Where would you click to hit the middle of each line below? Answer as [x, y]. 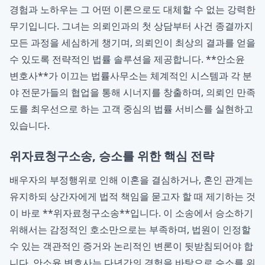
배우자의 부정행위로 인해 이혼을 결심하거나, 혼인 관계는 [131, 180]
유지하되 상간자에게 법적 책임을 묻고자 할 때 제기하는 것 [132, 196]
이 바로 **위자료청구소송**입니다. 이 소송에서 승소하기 [131, 213]
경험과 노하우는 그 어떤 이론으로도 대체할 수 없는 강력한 [132, 9]
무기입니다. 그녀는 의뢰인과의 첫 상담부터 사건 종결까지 [131, 26]
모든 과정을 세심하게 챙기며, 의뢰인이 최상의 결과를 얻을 [132, 43]
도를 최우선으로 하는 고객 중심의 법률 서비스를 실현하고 [131, 109]
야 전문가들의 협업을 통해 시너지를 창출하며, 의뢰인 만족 [132, 92]
